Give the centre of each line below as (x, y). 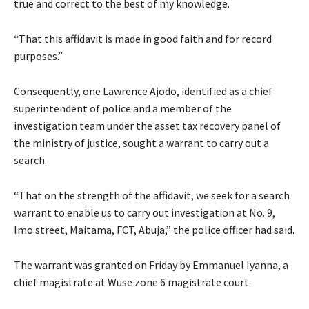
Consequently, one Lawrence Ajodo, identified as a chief (143, 91)
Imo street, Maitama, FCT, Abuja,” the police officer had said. (154, 230)
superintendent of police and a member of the (123, 109)
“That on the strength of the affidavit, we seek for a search (152, 196)
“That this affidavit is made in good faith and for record (143, 39)
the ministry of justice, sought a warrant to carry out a (141, 143)
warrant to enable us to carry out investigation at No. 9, (144, 213)
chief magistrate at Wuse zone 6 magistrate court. (132, 282)
